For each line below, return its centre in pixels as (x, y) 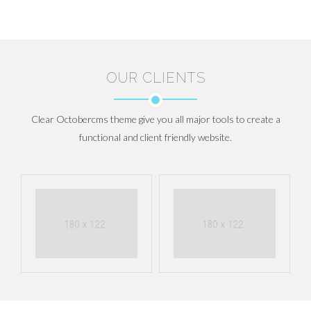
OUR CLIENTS (155, 78)
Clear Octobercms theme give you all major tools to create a (155, 119)
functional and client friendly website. (155, 137)
